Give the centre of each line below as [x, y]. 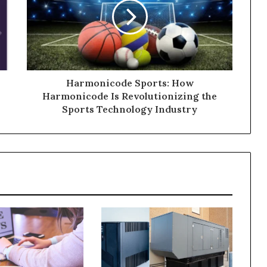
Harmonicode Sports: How [130, 83]
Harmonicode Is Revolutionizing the [130, 96]
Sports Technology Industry [130, 109]
